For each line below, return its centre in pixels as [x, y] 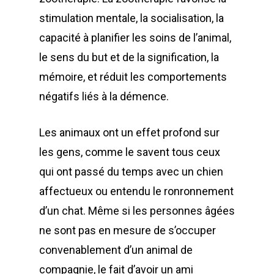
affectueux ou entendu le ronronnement [136, 191]
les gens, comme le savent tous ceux [130, 152]
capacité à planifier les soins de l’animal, [135, 38]
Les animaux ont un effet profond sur [129, 132]
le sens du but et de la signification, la [129, 57]
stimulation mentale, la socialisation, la [131, 18]
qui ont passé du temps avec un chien [131, 172]
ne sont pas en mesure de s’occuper [128, 230]
